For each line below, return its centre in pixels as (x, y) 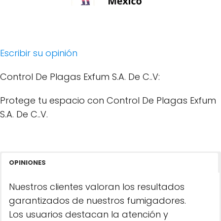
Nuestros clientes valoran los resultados (97, 187)
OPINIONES (27, 163)
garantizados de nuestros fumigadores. (97, 201)
